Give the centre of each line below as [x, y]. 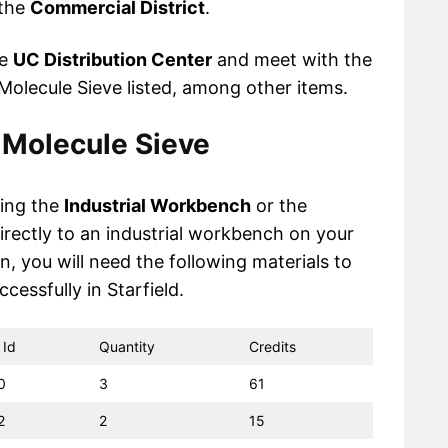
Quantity [127, 346]
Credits [272, 346]
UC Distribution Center [112, 59]
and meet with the [292, 59]
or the [279, 205]
